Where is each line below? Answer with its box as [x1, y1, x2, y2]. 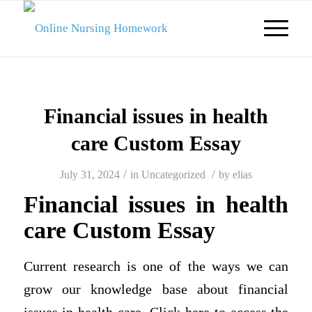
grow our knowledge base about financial [23, 281, 289, 297]
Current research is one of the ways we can [23, 258, 289, 274]
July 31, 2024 [59, 169, 120, 180]
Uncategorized [141, 169, 205, 180]
